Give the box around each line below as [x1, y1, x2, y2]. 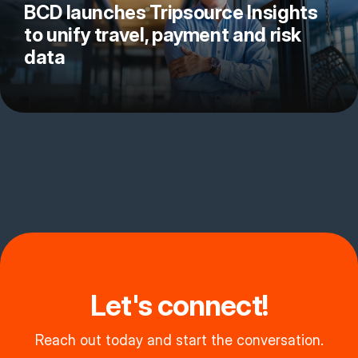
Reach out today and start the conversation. [34, 331, 324, 348]
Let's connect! [90, 287, 268, 323]
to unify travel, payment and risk [24, 22, 302, 46]
